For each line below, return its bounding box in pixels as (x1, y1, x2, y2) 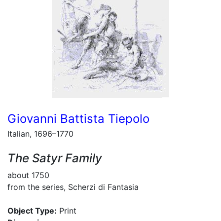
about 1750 (7, 170, 49, 180)
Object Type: (7, 206, 57, 216)
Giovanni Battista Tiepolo (7, 111, 149, 126)
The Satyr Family (7, 151, 102, 165)
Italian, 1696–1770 (7, 129, 74, 139)
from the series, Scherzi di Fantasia (7, 182, 139, 192)
